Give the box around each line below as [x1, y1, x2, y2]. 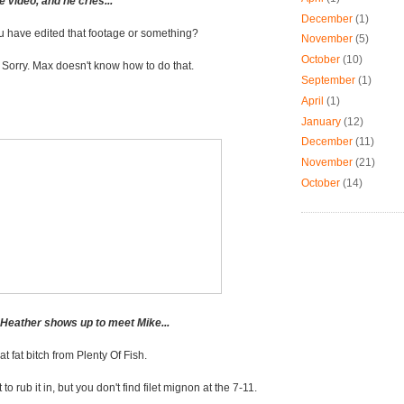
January [301, 115, 341, 127]
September [301, 74, 355, 86]
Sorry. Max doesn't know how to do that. [2, 60, 194, 72]
